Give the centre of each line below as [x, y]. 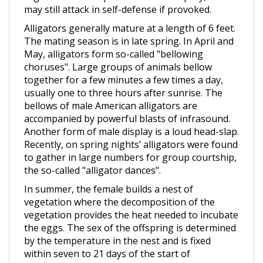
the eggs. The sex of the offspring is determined [130, 213]
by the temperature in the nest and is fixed [117, 226]
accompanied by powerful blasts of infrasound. [127, 104]
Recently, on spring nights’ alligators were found [131, 130]
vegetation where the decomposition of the [119, 187]
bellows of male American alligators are [111, 91]
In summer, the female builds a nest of [109, 174]
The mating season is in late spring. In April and [129, 26]
